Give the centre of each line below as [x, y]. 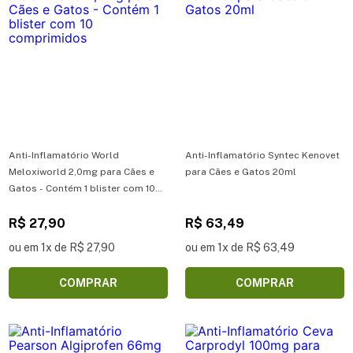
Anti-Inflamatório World [64, 155]
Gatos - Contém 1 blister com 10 [82, 188]
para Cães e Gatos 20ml [241, 171]
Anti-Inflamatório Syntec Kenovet [262, 155]
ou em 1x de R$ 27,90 [62, 247]
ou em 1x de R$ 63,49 [240, 247]
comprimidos [40, 204]
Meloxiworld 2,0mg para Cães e [82, 171]
